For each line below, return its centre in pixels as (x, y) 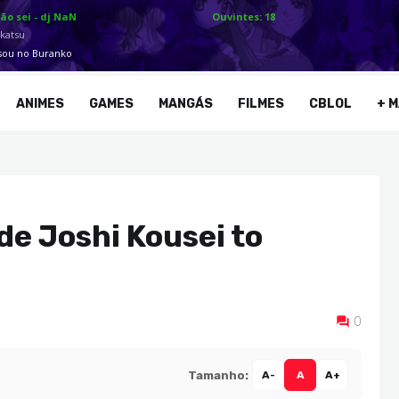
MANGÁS (186, 103)
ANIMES (41, 103)
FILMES (261, 103)
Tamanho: (218, 375)
